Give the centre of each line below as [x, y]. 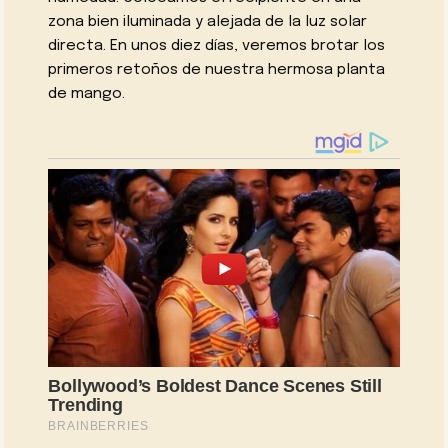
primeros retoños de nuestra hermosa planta [217, 70]
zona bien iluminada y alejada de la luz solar [208, 22]
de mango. [87, 94]
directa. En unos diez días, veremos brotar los [217, 46]
